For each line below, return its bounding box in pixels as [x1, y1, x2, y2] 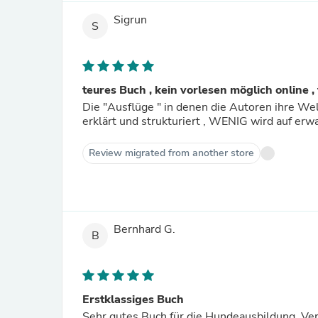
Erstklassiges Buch [82, 292, 184, 307]
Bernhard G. [114, 221, 175, 238]
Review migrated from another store [89, 146, 254, 160]
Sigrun [114, 12, 147, 28]
